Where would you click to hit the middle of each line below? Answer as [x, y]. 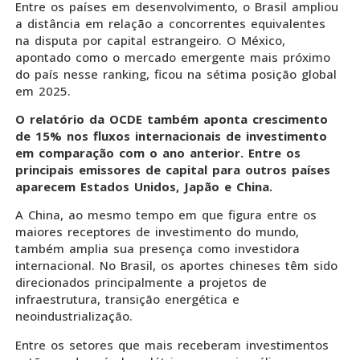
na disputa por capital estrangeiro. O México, [150, 40]
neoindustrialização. [74, 316]
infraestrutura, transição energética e [127, 299]
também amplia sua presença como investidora [157, 249]
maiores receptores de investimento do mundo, [157, 232]
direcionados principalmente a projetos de [141, 282]
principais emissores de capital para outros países [173, 169]
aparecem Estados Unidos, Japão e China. [144, 186]
